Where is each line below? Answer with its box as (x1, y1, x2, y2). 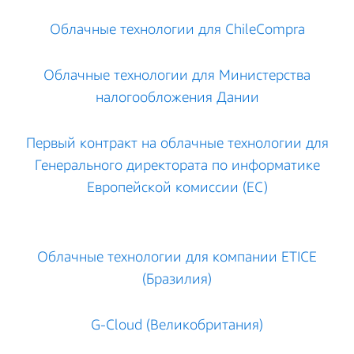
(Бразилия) (142, 269, 212, 287)
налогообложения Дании (95, 88, 259, 105)
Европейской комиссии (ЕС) (86, 178, 268, 195)
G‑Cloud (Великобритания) (91, 315, 263, 333)
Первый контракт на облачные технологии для (25, 134, 329, 151)
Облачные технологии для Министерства (43, 66, 311, 83)
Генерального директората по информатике (34, 156, 320, 173)
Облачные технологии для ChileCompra (49, 20, 305, 37)
